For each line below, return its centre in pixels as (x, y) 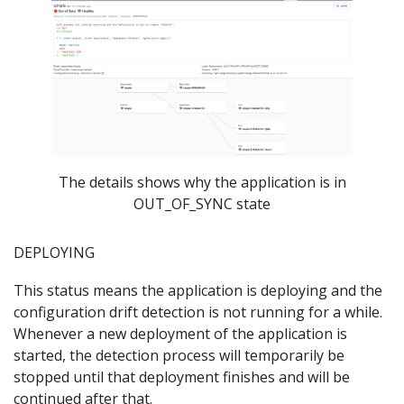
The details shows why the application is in (202, 183)
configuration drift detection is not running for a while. (198, 312)
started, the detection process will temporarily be (179, 356)
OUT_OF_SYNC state (202, 204)
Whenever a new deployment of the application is (180, 334)
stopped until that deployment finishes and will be (182, 377)
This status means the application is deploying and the (198, 291)
